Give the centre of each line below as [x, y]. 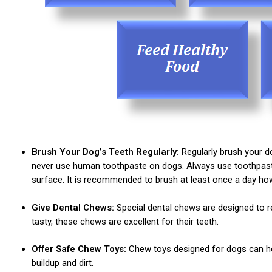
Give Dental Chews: [73, 207]
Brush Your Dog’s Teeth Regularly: [105, 152]
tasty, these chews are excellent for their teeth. [125, 221]
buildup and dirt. [62, 263]
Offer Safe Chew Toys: [80, 249]
